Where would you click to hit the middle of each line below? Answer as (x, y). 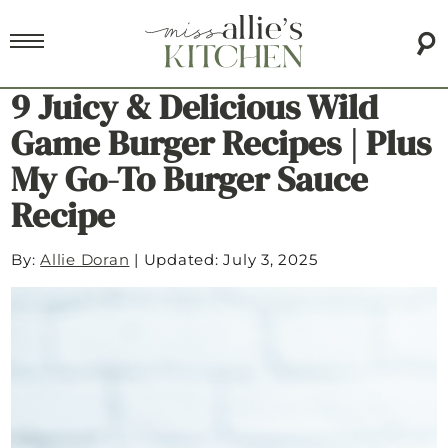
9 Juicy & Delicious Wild (195, 107)
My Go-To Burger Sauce (190, 179)
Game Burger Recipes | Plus (221, 143)
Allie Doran (85, 260)
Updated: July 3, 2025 (230, 260)
